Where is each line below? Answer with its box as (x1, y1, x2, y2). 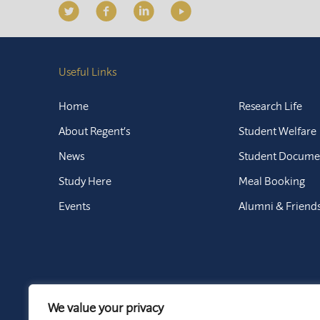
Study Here (59, 174, 111, 188)
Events (59, 199, 90, 213)
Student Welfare (239, 124, 317, 138)
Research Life (239, 99, 303, 113)
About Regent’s (59, 124, 130, 138)
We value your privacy (48, 299, 164, 316)
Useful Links (59, 64, 116, 79)
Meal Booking (239, 174, 306, 188)
